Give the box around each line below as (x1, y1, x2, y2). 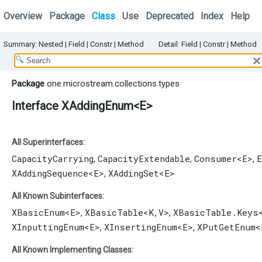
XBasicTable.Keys (173, 206, 258, 219)
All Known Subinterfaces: (12, 191, 104, 201)
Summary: (4, 39, 39, 49)
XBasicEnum (12, 206, 65, 219)
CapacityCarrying (12, 153, 94, 165)
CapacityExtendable (98, 153, 190, 165)
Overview (4, 11, 42, 22)
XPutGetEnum (197, 221, 256, 233)
